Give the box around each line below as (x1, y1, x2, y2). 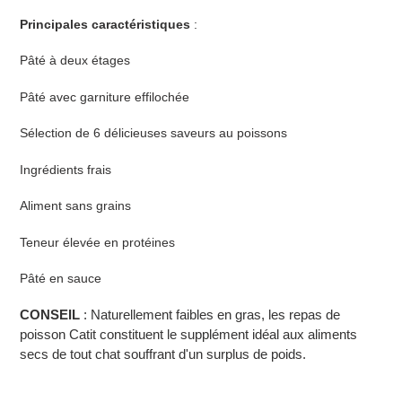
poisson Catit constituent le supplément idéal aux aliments (20, 327, 357, 343)
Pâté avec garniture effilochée (20, 89, 189, 104)
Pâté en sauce (20, 270, 101, 285)
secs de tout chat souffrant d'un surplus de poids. (20, 346, 306, 363)
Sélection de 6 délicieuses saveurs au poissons (20, 126, 287, 141)
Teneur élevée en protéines (20, 234, 175, 249)
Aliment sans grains (20, 198, 131, 214)
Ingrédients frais (20, 162, 111, 177)
